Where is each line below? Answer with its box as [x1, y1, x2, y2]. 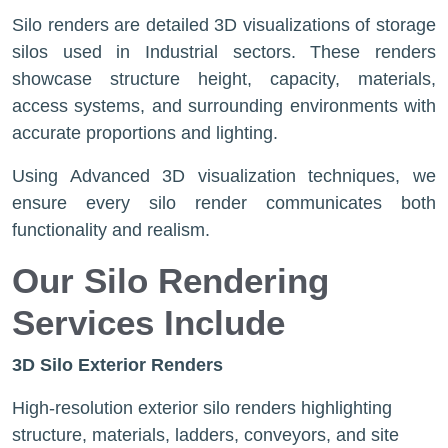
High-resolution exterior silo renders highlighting [12, 398, 392, 418]
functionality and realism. [12, 220, 210, 240]
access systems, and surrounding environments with [12, 96, 436, 116]
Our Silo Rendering [12, 261, 329, 300]
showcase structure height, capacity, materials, [12, 69, 436, 89]
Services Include [12, 303, 285, 342]
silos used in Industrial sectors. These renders [12, 42, 436, 62]
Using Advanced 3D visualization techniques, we [12, 166, 436, 186]
